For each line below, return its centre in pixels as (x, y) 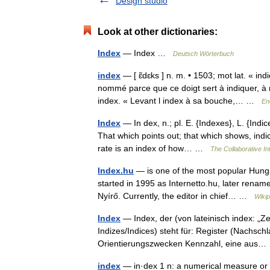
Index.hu (116, 170)
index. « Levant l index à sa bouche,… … (180, 100)
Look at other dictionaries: (158, 31)
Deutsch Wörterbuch (203, 53)
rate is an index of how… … (154, 148)
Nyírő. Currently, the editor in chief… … (176, 196)
